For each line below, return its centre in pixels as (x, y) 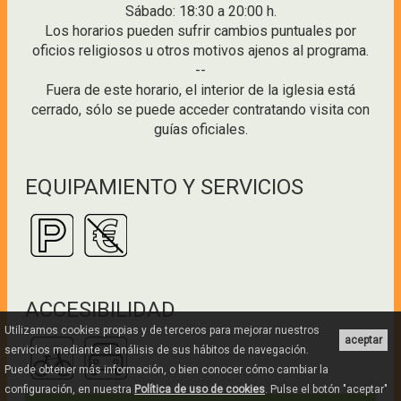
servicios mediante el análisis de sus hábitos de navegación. (157, 350)
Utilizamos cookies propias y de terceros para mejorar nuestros (162, 330)
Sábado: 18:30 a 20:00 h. (200, 12)
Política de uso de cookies (200, 389)
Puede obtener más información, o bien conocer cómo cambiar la (166, 370)
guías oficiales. (200, 130)
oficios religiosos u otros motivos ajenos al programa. (200, 51)
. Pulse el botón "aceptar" (326, 389)
